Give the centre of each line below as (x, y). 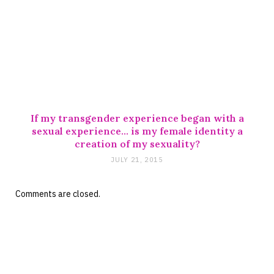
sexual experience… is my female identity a (137, 131)
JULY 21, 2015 (137, 160)
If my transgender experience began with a (137, 118)
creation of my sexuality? (137, 144)
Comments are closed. (58, 194)
